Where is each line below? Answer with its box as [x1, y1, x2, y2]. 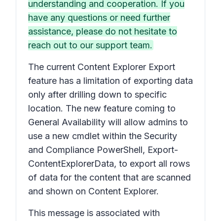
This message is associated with [28, 208, 160, 218]
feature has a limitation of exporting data [28, 75, 193, 86]
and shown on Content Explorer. [28, 186, 159, 196]
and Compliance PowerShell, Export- [28, 145, 178, 155]
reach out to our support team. [28, 40, 152, 50]
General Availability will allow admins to [28, 117, 188, 127]
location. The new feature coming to [28, 103, 176, 113]
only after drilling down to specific [28, 89, 167, 100]
